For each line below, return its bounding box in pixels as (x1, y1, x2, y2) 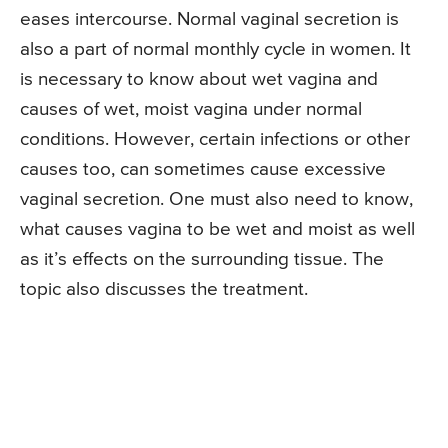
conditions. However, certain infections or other (20, 130, 410, 150)
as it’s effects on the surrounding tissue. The (20, 250, 384, 270)
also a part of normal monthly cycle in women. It (20, 40, 411, 60)
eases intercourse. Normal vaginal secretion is (20, 10, 399, 30)
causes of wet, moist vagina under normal (20, 100, 362, 120)
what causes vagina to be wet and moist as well (20, 220, 415, 240)
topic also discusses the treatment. (20, 280, 308, 300)
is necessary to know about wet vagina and (20, 70, 378, 90)
